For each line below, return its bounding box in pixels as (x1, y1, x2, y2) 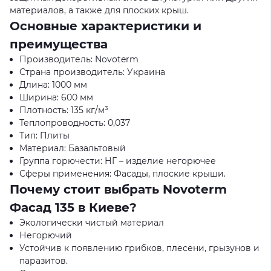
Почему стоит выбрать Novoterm (10, 182, 227, 197)
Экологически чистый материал (19, 217, 164, 228)
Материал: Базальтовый (19, 143, 126, 154)
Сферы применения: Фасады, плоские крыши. (19, 168, 226, 179)
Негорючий (19, 230, 72, 241)
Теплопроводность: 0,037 (19, 117, 130, 128)
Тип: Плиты (19, 130, 70, 141)
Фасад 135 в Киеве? (10, 200, 137, 215)
